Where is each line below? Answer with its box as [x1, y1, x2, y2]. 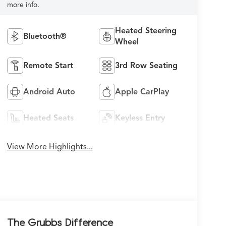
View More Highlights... [7, 141, 93, 152]
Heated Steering [115, 25, 177, 36]
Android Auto [23, 86, 75, 97]
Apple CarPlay [115, 86, 169, 97]
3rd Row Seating [115, 60, 178, 71]
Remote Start [23, 60, 73, 71]
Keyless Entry [115, 112, 165, 123]
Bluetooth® [23, 31, 67, 41]
